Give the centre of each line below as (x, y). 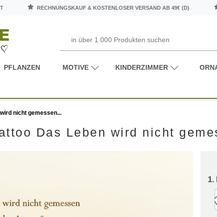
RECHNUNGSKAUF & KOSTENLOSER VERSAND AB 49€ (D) (113, 8)
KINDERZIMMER (141, 67)
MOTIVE (76, 67)
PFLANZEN (22, 67)
